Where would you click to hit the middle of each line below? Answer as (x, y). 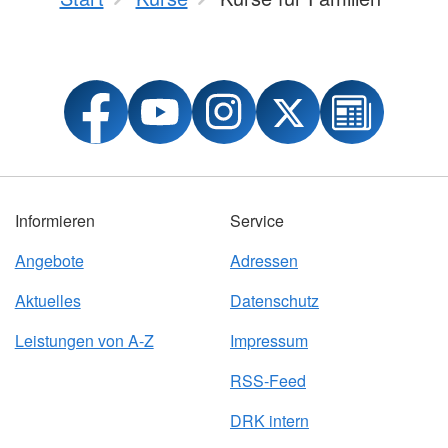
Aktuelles (47, 300)
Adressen (263, 260)
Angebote (49, 260)
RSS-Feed (267, 380)
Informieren (54, 220)
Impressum (268, 340)
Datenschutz (274, 300)
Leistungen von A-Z (84, 340)
